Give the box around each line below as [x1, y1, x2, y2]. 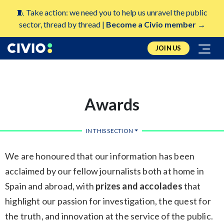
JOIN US [155, 43, 181, 52]
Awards [84, 94, 139, 114]
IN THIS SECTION [85, 126, 133, 134]
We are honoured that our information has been [5, 150, 195, 161]
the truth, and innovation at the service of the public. [5, 210, 213, 221]
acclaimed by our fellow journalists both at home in [5, 165, 204, 176]
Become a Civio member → [105, 19, 205, 29]
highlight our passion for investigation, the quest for [5, 195, 211, 206]
